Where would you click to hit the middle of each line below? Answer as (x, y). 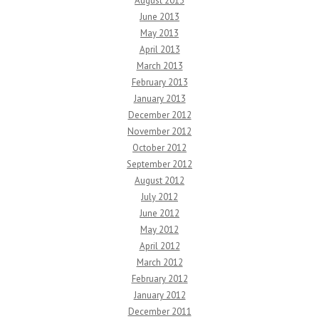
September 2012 (159, 164)
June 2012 (159, 214)
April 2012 (159, 246)
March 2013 (159, 66)
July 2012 (159, 197)
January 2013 (159, 99)
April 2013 (159, 50)
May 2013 (159, 33)
